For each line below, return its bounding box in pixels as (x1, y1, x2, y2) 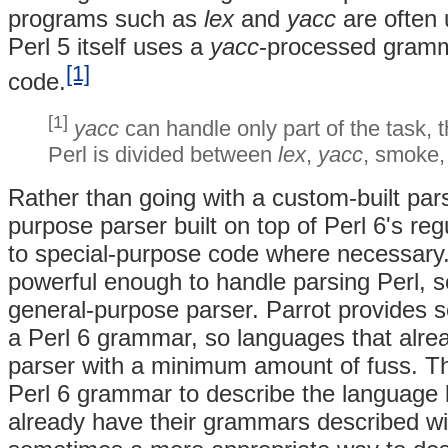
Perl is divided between (48, 142, 278, 168)
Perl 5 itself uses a (8, 32, 210, 60)
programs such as (8, 4, 204, 32)
